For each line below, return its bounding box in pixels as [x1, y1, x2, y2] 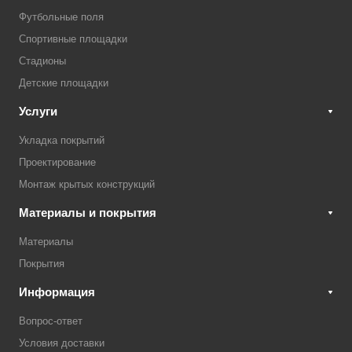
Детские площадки [19, 77, 108, 89]
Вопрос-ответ [19, 315, 82, 327]
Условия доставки [19, 337, 104, 349]
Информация [19, 285, 95, 299]
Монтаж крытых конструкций [19, 178, 155, 190]
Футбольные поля [19, 11, 104, 23]
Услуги [19, 104, 57, 118]
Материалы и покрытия [19, 206, 156, 219]
